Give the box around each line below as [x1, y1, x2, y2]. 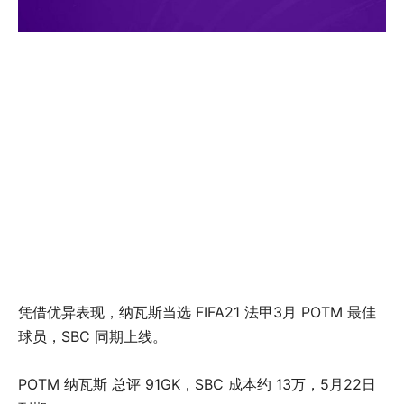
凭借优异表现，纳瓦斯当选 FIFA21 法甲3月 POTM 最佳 [18, 302, 376, 321]
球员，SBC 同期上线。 [18, 326, 167, 345]
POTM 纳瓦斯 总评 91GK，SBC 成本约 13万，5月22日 [18, 374, 376, 393]
